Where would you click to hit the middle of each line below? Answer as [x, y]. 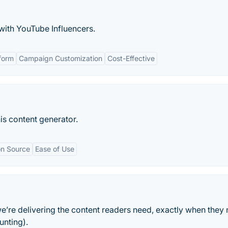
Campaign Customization [61, 58]
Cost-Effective [131, 58]
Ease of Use [55, 149]
